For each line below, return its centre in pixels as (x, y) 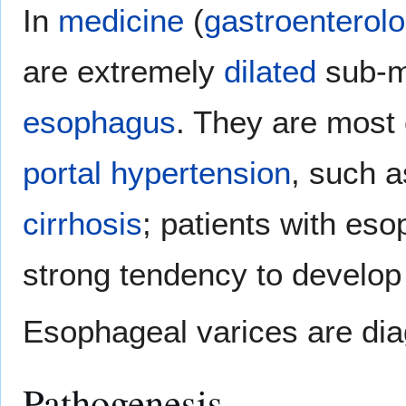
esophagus (99, 122)
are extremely (123, 72)
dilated (270, 72)
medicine (121, 21)
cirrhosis (82, 224)
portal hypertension (157, 173)
